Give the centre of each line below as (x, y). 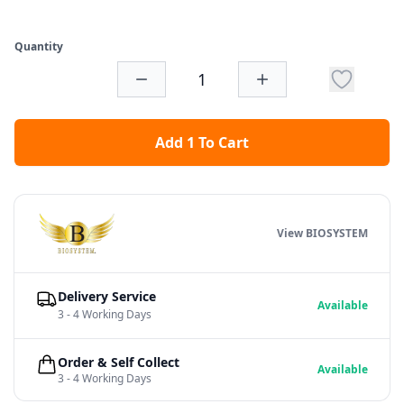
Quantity (39, 47)
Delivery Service (107, 297)
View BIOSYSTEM (322, 234)
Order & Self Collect (119, 363)
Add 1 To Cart (202, 143)
